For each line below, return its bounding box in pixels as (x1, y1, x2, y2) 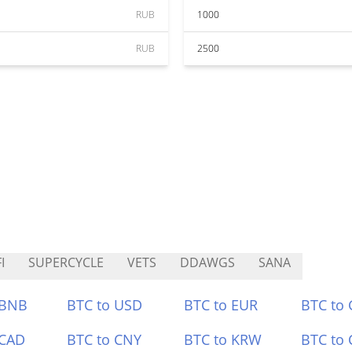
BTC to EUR (184, 295, 258, 314)
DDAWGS (180, 254, 235, 271)
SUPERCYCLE (28, 254, 104, 271)
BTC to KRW (184, 330, 262, 349)
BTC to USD (67, 295, 143, 314)
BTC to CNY (67, 330, 142, 349)
